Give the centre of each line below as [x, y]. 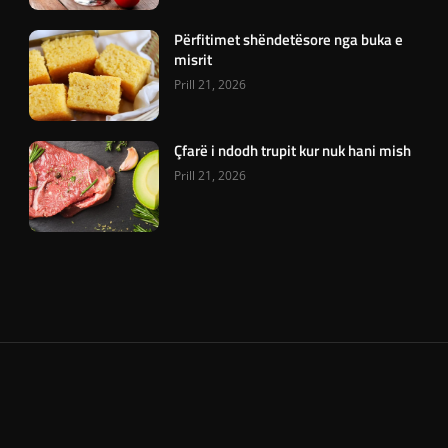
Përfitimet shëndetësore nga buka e [289, 39]
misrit [193, 59]
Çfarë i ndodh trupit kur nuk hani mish [293, 150]
